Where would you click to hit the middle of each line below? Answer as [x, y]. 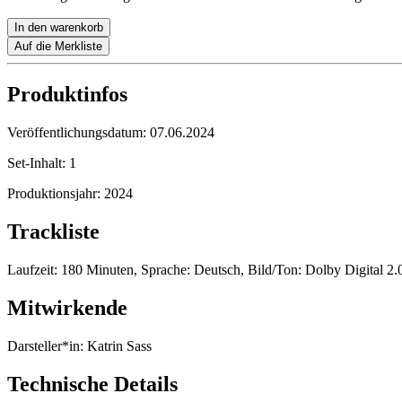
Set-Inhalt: [38, 163]
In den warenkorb [59, 28]
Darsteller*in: [45, 345]
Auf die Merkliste [58, 47]
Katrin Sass [118, 345]
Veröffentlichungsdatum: [79, 133]
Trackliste [53, 232]
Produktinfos [67, 95]
